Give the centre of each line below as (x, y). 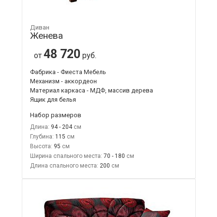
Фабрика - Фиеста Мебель (68, 72)
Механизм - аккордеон (63, 81)
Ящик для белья (53, 99)
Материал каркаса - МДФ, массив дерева (91, 90)
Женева (46, 35)
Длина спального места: (64, 165)
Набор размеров (55, 115)
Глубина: (42, 136)
